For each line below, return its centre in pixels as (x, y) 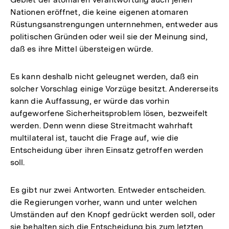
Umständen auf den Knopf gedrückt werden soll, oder (113, 214)
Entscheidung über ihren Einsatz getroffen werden (107, 150)
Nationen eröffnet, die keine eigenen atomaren (99, 12)
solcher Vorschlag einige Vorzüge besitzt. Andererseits (114, 88)
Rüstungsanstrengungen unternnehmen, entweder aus (114, 24)
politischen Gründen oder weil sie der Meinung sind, (109, 36)
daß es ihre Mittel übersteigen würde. (82, 49)
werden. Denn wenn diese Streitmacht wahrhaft (101, 125)
